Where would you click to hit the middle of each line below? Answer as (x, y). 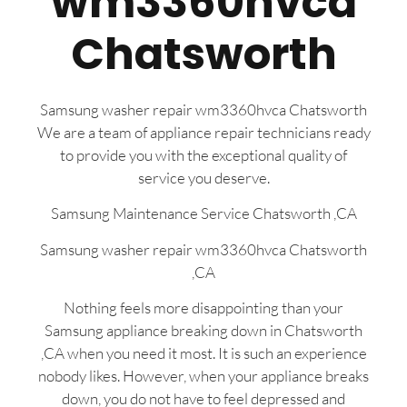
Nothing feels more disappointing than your (203, 308)
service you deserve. (203, 178)
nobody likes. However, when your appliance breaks (203, 376)
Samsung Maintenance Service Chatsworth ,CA (203, 213)
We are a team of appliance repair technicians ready (203, 133)
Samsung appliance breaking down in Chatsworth (203, 331)
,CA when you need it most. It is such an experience (203, 353)
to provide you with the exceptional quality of (203, 155)
